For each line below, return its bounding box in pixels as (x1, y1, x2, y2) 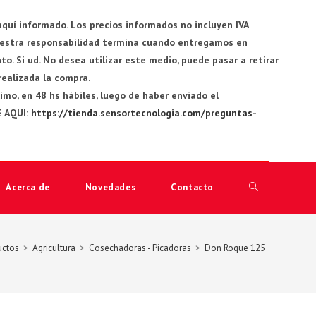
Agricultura (32, 242, 75, 254)
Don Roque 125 (205, 242, 265, 254)
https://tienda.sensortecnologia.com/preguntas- (30, 107, 257, 119)
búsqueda (249, 233, 291, 246)
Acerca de (6, 181, 50, 193)
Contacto (171, 181, 214, 193)
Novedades (85, 181, 136, 193)
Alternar (249, 181, 283, 194)
